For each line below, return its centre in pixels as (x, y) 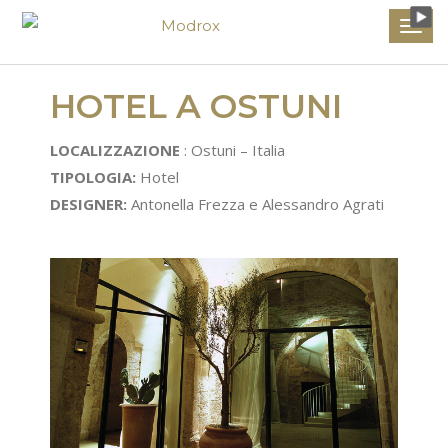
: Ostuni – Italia (234, 149)
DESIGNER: (88, 203)
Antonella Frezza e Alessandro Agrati (255, 203)
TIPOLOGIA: (93, 176)
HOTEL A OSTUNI (196, 105)
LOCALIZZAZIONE (117, 149)
